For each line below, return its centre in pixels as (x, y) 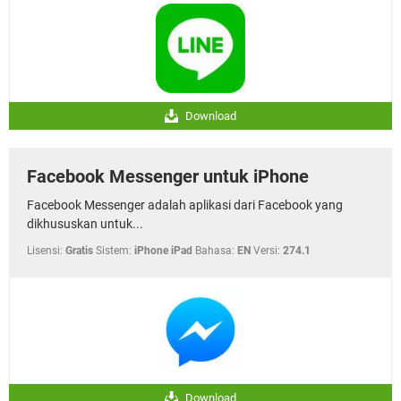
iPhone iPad (163, 250)
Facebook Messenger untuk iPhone (168, 176)
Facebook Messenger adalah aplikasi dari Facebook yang (185, 205)
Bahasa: (215, 250)
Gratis (79, 250)
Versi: (267, 250)
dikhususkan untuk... (85, 223)
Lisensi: (45, 250)
